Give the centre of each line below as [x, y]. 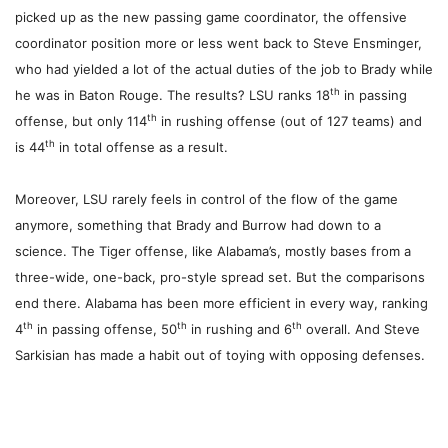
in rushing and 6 [239, 329]
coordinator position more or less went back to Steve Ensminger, [218, 43]
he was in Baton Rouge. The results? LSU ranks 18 [172, 95]
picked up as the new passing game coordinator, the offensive [211, 17]
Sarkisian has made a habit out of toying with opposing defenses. [220, 355]
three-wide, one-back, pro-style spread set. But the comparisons [220, 277]
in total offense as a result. [141, 147]
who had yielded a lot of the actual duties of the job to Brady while [224, 69]
